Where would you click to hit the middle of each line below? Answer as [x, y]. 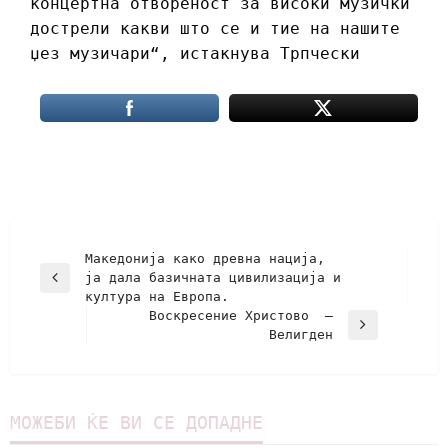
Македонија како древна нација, [205, 259]
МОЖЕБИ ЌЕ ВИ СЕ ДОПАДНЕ [136, 423]
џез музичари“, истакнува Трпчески [195, 54]
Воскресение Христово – [240, 316]
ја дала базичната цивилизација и [213, 278]
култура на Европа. [157, 297]
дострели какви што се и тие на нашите [215, 29]
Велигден [296, 335]
